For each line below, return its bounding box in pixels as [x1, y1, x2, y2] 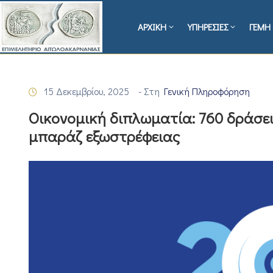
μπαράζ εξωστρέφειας [29, 126, 180, 147]
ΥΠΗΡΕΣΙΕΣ [188, 21, 229, 34]
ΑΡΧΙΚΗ [138, 21, 167, 34]
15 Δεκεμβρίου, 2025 [44, 85, 129, 98]
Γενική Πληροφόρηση [164, 85, 250, 98]
